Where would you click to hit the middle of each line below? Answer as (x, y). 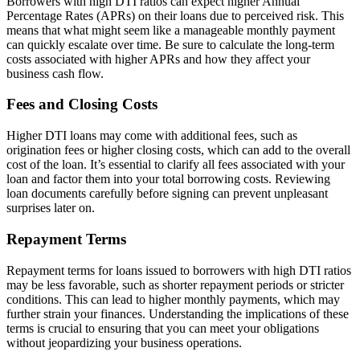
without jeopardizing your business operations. (124, 342)
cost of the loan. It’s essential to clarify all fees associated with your (176, 165)
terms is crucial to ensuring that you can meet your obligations (163, 328)
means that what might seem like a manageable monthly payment (171, 30)
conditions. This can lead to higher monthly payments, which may (173, 299)
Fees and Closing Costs (82, 104)
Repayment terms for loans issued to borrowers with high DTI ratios (179, 270)
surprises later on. (51, 208)
